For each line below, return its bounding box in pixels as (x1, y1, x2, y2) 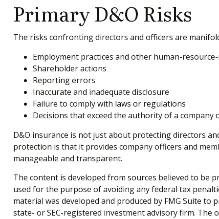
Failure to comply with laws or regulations (32, 98, 186, 109)
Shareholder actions (32, 63, 107, 74)
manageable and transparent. (13, 153, 122, 164)
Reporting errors (32, 75, 95, 86)
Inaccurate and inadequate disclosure (32, 87, 169, 98)
